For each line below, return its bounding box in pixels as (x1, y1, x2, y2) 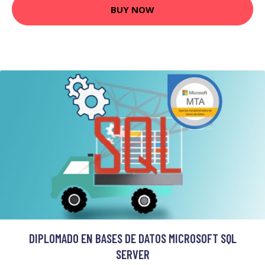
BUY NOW (111, 3, 154, 15)
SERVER (115, 247, 150, 261)
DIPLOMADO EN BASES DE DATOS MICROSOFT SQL (28, 231, 237, 245)
